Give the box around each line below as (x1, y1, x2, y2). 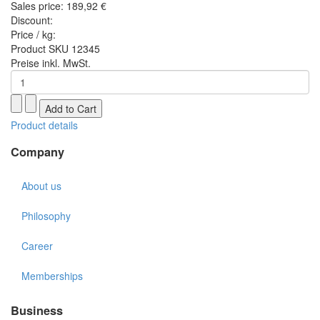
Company (11, 143, 64, 160)
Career (21, 239, 53, 254)
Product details (11, 117, 78, 132)
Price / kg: (11, 26, 56, 41)
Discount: (11, 12, 53, 27)
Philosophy (21, 209, 71, 224)
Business (11, 301, 63, 319)
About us (21, 179, 61, 194)
